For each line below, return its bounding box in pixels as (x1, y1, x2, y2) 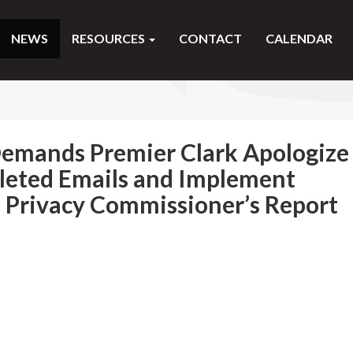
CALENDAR (266, 31, 333, 46)
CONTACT (179, 31, 242, 46)
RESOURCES (72, 31, 147, 46)
